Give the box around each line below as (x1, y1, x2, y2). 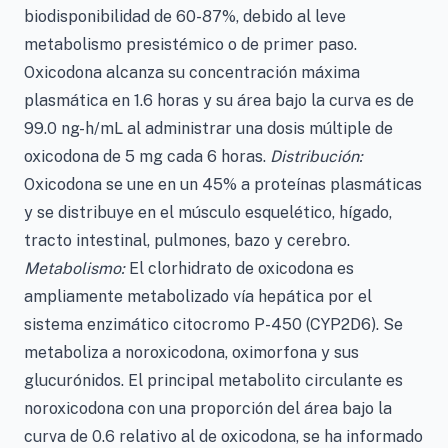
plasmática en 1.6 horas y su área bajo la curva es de (24, 91, 414, 110)
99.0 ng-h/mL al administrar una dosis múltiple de (24, 119, 393, 138)
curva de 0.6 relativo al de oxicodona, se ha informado (24, 427, 423, 446)
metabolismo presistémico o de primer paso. (24, 35, 357, 54)
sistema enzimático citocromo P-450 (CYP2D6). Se (24, 315, 403, 334)
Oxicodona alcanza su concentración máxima (24, 63, 360, 82)
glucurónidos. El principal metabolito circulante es (24, 371, 403, 390)
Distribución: (270, 147, 363, 166)
